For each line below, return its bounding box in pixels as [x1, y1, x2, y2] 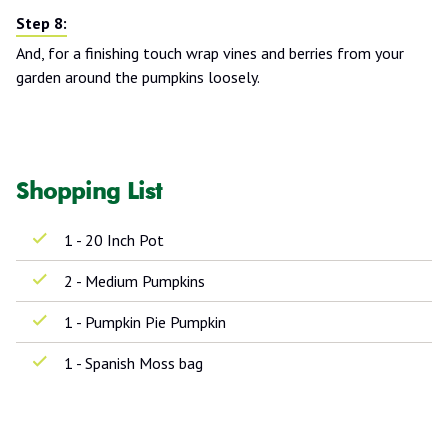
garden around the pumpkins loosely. [16, 66, 260, 87]
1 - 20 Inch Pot [64, 229, 164, 250]
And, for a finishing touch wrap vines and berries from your [16, 42, 404, 63]
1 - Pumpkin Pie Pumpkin [64, 311, 226, 332]
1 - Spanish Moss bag [64, 352, 203, 373]
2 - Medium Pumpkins [64, 270, 205, 291]
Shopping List [16, 176, 162, 204]
